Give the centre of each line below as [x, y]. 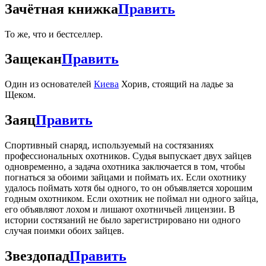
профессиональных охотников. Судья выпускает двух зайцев [128, 156]
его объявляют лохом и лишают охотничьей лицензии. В [120, 210]
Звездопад [37, 256]
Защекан [33, 59]
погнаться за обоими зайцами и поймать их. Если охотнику [126, 178]
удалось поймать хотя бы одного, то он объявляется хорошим [129, 188]
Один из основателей [49, 84]
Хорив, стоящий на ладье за [176, 84]
